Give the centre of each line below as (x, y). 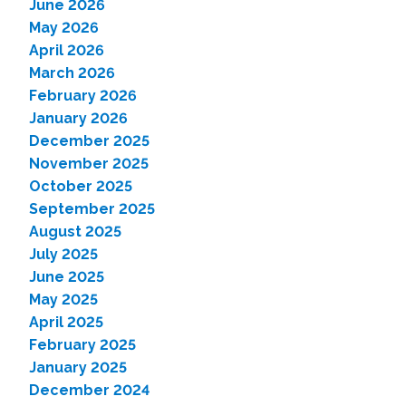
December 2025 (89, 141)
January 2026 (78, 118)
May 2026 (64, 28)
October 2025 (81, 186)
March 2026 (72, 73)
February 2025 (82, 345)
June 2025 (67, 277)
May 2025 (63, 300)
